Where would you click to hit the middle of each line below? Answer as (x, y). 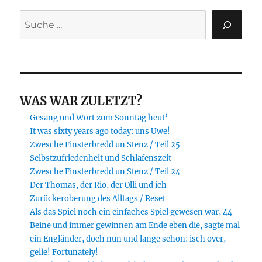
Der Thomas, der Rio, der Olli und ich (98, 185)
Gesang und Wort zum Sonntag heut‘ (99, 118)
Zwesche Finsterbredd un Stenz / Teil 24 (105, 172)
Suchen (37, 18)
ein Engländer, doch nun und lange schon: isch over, (127, 239)
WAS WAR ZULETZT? (81, 101)
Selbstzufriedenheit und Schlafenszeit (100, 158)
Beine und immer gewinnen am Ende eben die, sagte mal (135, 226)
